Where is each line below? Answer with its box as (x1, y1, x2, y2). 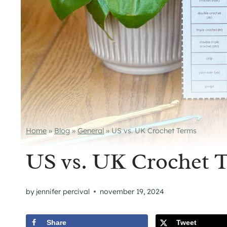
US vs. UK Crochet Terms (111, 126, 197, 136)
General (78, 126, 104, 136)
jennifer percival (36, 186, 90, 196)
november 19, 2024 (100, 186, 165, 196)
